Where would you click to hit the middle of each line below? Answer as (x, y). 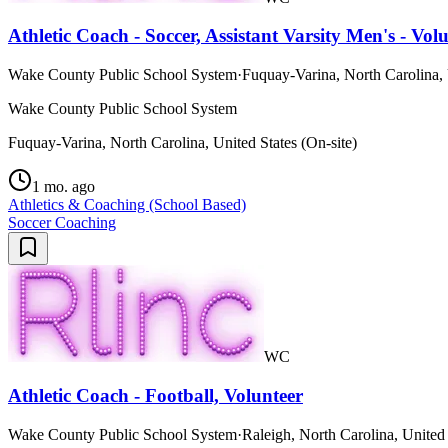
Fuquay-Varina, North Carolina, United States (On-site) (182, 143)
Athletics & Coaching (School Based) (127, 205)
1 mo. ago (63, 187)
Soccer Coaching (62, 223)
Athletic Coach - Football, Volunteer (155, 395)
